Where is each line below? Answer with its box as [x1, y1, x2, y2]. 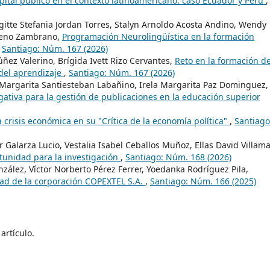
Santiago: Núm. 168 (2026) [125, 151, 231, 163]
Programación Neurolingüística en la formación [62, 31, 254, 43]
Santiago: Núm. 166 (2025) [150, 175, 256, 187]
